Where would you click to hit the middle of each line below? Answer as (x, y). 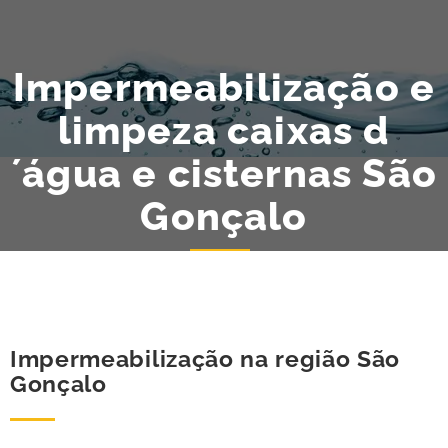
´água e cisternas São (224, 173)
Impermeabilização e (224, 87)
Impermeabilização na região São (205, 359)
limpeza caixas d (224, 130)
